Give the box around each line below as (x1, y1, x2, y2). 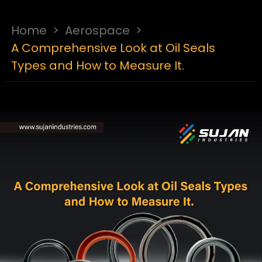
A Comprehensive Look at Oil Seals (11, 40, 215, 56)
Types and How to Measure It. (11, 57, 184, 74)
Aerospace (64, 22, 130, 39)
